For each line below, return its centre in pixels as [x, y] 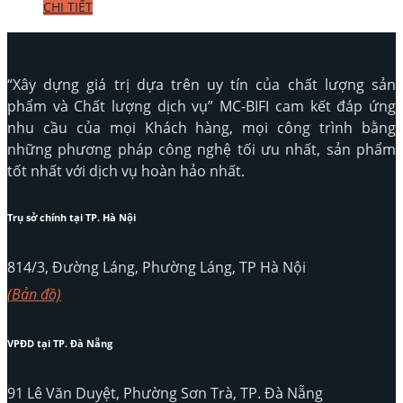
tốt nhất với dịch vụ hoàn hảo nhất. [126, 171]
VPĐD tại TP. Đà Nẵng [60, 344]
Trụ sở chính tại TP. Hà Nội [72, 218]
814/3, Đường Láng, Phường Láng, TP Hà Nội [157, 268]
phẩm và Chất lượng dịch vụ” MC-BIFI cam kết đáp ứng [201, 107]
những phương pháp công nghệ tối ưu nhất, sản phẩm [201, 150]
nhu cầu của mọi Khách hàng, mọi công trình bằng [201, 128]
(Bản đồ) [34, 295]
